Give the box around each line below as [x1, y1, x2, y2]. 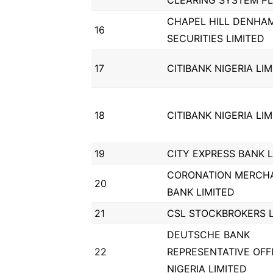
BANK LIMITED [167, 186, 235, 198]
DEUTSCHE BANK [167, 229, 250, 241]
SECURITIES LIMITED [167, 32, 264, 44]
